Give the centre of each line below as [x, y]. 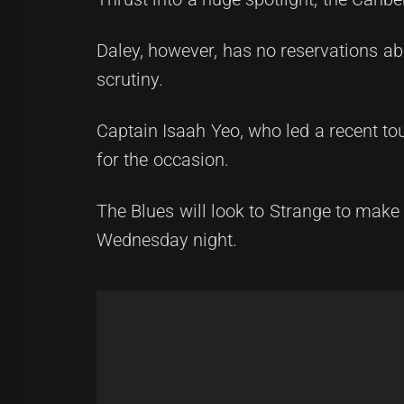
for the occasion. [163, 160]
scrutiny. [130, 79]
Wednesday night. [167, 240]
